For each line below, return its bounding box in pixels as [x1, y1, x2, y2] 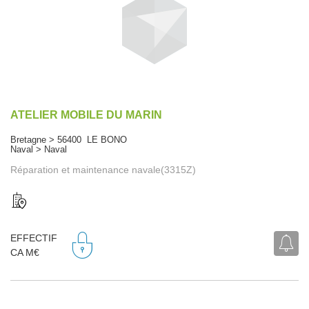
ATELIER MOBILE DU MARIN [10, 108, 162, 121]
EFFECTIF [10, 232, 57, 244]
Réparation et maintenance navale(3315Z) [10, 163, 196, 175]
